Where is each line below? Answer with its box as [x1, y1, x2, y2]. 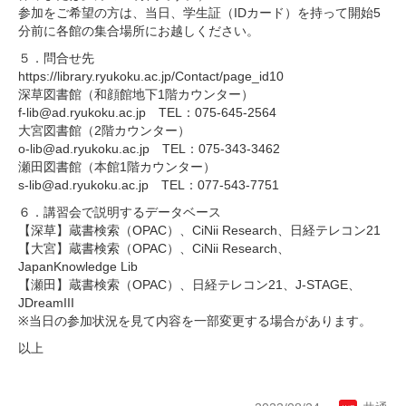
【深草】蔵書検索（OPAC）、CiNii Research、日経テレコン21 [18, 222, 381, 237]
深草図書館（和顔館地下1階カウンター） [18, 86, 254, 101]
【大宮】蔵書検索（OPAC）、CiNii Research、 [18, 240, 290, 256]
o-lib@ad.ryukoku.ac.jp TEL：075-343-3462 [18, 140, 280, 156]
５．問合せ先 [18, 50, 94, 65]
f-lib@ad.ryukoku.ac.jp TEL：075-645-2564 [18, 104, 276, 120]
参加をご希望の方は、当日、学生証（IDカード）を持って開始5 [18, 5, 381, 20]
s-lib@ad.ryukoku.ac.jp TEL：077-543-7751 [18, 177, 292, 192]
